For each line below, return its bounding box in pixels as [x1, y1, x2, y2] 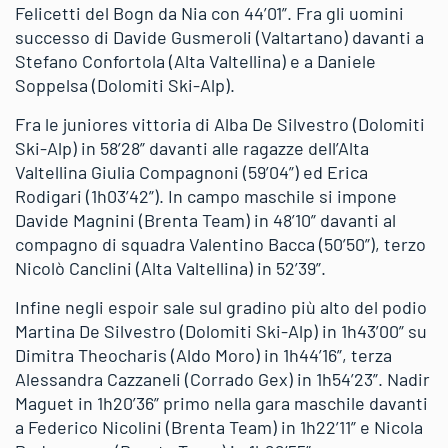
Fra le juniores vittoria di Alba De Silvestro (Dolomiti [15, 113, 425, 135]
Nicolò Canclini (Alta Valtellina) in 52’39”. [15, 257, 326, 279]
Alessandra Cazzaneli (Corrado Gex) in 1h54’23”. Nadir [15, 368, 430, 390]
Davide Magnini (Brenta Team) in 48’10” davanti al [15, 209, 396, 231]
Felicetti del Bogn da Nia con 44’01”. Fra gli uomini [15, 2, 404, 24]
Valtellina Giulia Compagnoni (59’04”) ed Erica [15, 161, 368, 183]
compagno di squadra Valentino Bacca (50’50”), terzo [15, 233, 426, 255]
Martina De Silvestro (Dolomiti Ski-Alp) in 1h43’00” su [15, 320, 427, 342]
